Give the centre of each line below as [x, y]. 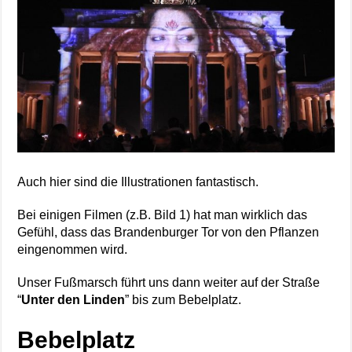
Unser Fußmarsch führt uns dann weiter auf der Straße [169, 283]
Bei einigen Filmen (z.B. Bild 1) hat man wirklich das [163, 215]
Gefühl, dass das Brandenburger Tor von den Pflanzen [169, 233]
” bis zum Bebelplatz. [183, 300]
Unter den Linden [73, 300]
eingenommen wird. [73, 250]
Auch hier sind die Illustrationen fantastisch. [138, 182]
